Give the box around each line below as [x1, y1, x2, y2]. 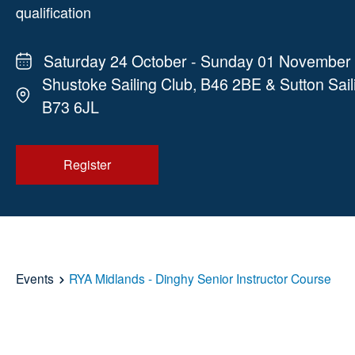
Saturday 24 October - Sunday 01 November [44, 49, 351, 73]
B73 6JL [42, 95, 99, 119]
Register [63, 155, 111, 174]
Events [16, 269, 57, 287]
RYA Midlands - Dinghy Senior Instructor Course [69, 269, 331, 287]
